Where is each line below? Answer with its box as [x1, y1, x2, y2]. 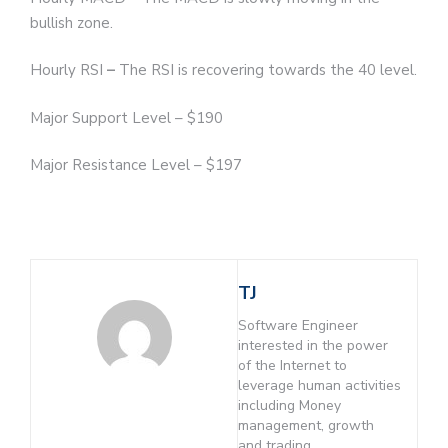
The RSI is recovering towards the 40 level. [119, 60, 417, 81]
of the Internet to [238, 356, 348, 376]
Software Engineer [238, 316, 359, 336]
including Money [238, 396, 342, 416]
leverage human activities [238, 376, 402, 396]
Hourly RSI [30, 60, 103, 81]
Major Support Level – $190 [30, 107, 223, 128]
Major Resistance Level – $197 [30, 155, 242, 176]
